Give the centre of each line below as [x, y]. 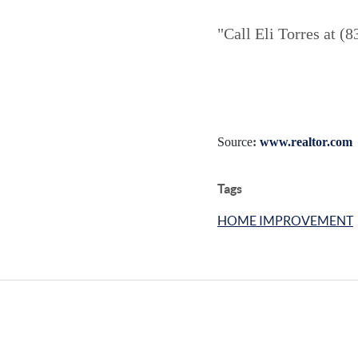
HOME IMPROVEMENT [285, 221]
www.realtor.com [306, 142]
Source [235, 142]
